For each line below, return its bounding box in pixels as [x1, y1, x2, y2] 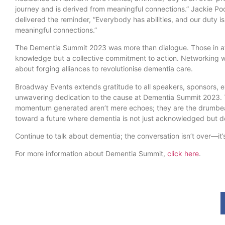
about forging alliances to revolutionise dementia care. [15, 64, 193, 73]
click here [167, 149, 199, 158]
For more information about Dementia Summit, [15, 149, 167, 158]
